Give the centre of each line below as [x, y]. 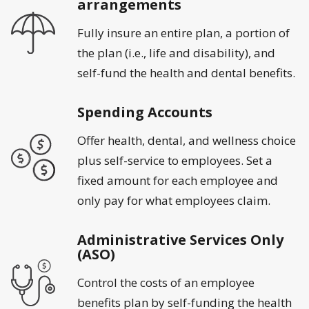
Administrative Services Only [180, 240]
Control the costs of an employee [166, 283]
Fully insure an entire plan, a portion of [183, 33]
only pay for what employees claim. [174, 201]
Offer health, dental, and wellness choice [187, 141]
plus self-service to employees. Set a [175, 161]
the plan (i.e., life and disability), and [176, 53]
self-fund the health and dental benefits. [186, 73]
